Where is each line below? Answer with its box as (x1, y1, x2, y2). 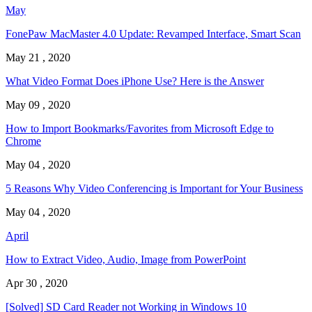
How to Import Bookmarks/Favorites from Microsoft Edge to (6, 123, 274, 135)
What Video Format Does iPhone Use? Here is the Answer (6, 75, 264, 88)
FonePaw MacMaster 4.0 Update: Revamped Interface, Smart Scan (6, 28, 301, 40)
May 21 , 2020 (6, 52, 70, 64)
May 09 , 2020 (6, 99, 70, 111)
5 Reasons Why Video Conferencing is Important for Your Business (6, 182, 303, 195)
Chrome (6, 135, 41, 148)
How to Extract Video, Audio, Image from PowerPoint (6, 253, 246, 266)
